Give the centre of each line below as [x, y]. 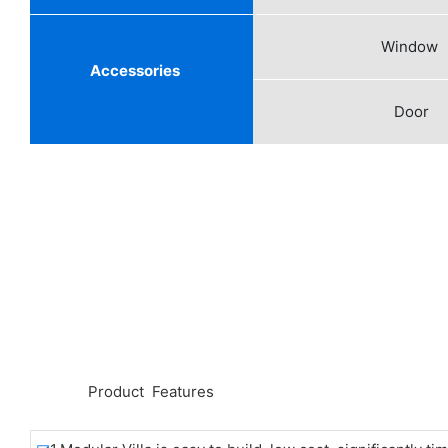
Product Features [149, 391]
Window [409, 46]
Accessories [134, 70]
